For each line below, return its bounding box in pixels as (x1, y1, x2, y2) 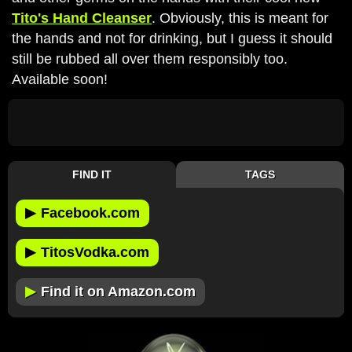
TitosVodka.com (41, 244, 149, 260)
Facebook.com (41, 205, 140, 221)
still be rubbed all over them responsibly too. (12, 51, 288, 67)
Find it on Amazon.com (41, 284, 196, 299)
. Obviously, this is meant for (152, 10, 328, 26)
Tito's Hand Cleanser (12, 10, 152, 26)
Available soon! (12, 71, 108, 87)
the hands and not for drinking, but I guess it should (12, 31, 332, 46)
